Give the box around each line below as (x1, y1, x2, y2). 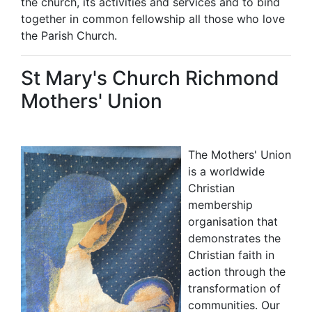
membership (188, 198, 253, 212)
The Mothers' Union (188, 148, 291, 162)
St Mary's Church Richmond (21, 66, 279, 91)
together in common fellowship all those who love (21, 12, 285, 26)
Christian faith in (188, 248, 274, 263)
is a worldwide (188, 164, 265, 179)
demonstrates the (188, 231, 281, 246)
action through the (188, 265, 286, 279)
